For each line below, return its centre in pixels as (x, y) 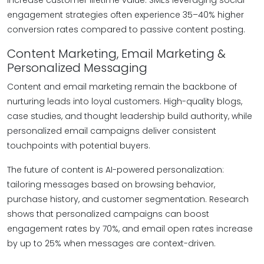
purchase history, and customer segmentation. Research (128, 199)
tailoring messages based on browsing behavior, (111, 184)
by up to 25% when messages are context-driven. (111, 243)
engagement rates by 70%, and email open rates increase (130, 229)
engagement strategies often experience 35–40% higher (126, 15)
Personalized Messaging (77, 68)
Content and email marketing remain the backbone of (122, 87)
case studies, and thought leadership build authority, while (130, 116)
